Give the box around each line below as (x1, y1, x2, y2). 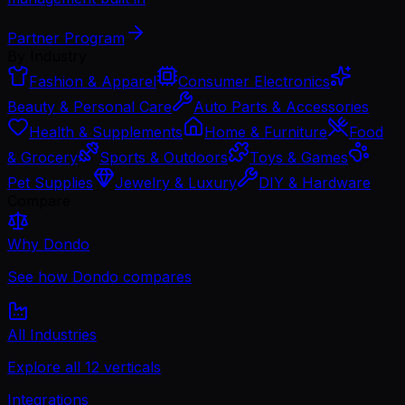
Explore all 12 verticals (7, 357, 161, 376)
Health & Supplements (29, 122, 183, 141)
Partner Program (7, 28, 125, 47)
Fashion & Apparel (29, 71, 156, 90)
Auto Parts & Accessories (193, 97, 369, 116)
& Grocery (7, 147, 78, 166)
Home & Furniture (204, 122, 327, 141)
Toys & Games (250, 147, 348, 166)
